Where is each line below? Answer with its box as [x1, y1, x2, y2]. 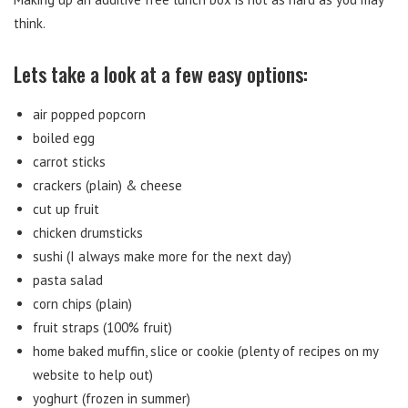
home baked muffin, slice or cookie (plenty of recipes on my [33, 342, 378, 360]
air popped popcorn [33, 106, 146, 123]
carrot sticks [33, 153, 106, 170]
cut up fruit [33, 200, 99, 218]
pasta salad [33, 271, 103, 289]
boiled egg [33, 129, 95, 147]
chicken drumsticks [33, 224, 143, 241]
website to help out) [33, 366, 153, 383]
